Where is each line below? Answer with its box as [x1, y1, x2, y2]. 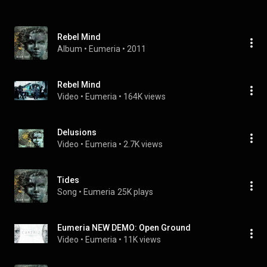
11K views [123, 235, 161, 244]
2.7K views [123, 139, 163, 149]
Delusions [57, 128, 97, 137]
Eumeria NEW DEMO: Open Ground [57, 223, 191, 232]
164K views [123, 92, 166, 101]
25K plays [117, 187, 153, 197]
